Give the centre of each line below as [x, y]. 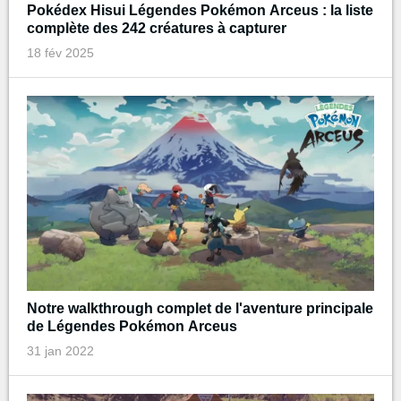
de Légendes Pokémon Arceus [132, 326]
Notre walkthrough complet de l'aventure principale [200, 308]
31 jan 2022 [60, 350]
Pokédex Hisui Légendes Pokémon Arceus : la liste [200, 10]
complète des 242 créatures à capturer [157, 28]
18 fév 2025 [60, 52]
